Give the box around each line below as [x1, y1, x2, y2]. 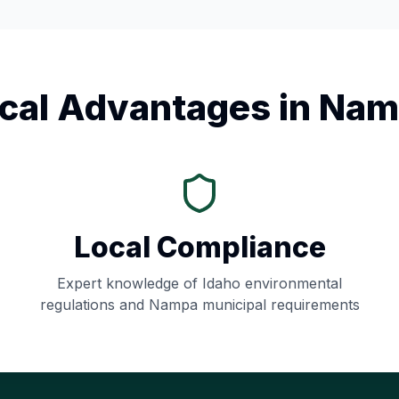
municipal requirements [197, 296, 360, 313]
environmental [240, 274, 342, 292]
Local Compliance [73, 230, 326, 265]
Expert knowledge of [57, 274, 202, 292]
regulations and [39, 296, 149, 313]
